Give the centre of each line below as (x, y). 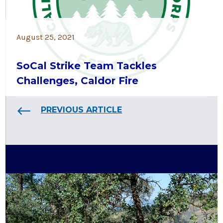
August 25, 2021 (46, 37)
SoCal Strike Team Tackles (87, 65)
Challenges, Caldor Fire (78, 80)
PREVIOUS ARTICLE (82, 110)
